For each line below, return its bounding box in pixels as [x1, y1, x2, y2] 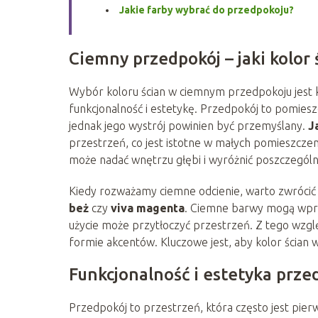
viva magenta [111, 201, 185, 214]
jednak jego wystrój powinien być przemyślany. [69, 119, 308, 132]
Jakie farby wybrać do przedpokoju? [119, 4, 294, 16]
